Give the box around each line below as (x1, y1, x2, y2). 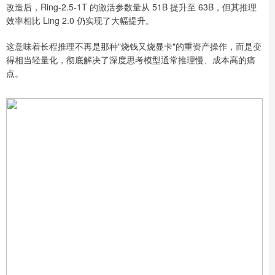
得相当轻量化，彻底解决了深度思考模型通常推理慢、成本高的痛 (6, 53, 255, 66)
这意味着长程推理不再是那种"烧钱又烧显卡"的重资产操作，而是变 (6, 39, 261, 52)
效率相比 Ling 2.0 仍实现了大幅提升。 (6, 14, 154, 26)
